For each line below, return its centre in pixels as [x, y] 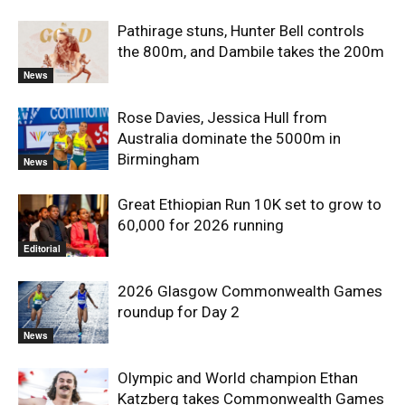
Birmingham [159, 159]
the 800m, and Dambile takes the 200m [251, 52]
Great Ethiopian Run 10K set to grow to [250, 204]
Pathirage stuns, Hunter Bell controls [241, 31]
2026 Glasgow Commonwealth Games [250, 291]
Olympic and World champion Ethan [238, 378]
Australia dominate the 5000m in [229, 138]
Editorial [42, 248]
